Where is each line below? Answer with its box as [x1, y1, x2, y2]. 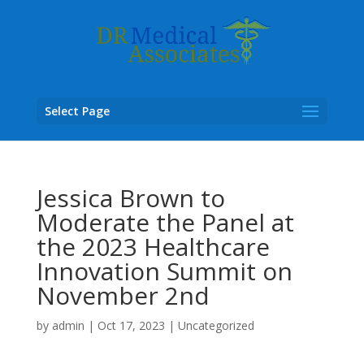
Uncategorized [177, 318, 254, 333]
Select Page [44, 103, 110, 119]
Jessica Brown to [36, 181, 225, 214]
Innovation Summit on [36, 254, 292, 288]
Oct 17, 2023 [97, 318, 165, 333]
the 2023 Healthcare [36, 230, 270, 263]
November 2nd [36, 279, 210, 312]
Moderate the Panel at [36, 206, 294, 239]
